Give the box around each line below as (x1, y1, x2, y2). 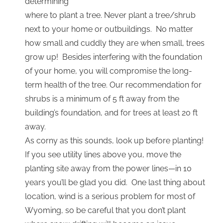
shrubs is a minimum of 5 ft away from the (25, 94, 179, 104)
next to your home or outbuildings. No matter (25, 24, 193, 34)
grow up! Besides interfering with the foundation (25, 52, 202, 62)
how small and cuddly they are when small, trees (25, 38, 205, 48)
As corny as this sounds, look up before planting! (25, 136, 206, 146)
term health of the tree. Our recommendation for (25, 80, 202, 90)
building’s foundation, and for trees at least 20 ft (25, 108, 198, 118)
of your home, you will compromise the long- (25, 66, 192, 76)
